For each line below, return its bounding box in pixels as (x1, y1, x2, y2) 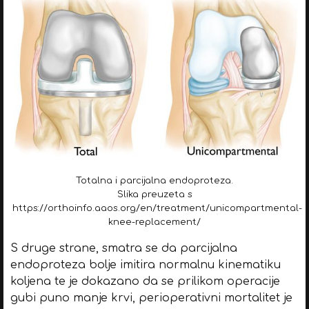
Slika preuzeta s (117, 189, 192, 199)
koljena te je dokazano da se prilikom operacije (10, 275, 280, 288)
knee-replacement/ (108, 217, 201, 227)
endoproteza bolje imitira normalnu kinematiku (10, 258, 281, 271)
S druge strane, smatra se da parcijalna (10, 241, 237, 255)
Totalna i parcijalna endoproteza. (76, 175, 233, 186)
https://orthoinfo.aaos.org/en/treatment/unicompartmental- (12, 203, 302, 213)
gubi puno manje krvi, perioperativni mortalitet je (10, 291, 292, 304)
